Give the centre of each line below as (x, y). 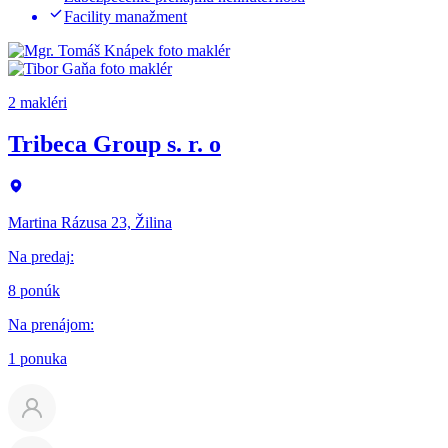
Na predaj (39, 257)
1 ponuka (37, 359)
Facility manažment (125, 16)
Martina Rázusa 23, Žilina (90, 223)
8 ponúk (34, 291)
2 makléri (37, 102)
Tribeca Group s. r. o (114, 144)
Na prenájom (49, 325)
